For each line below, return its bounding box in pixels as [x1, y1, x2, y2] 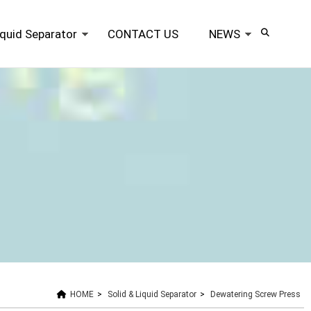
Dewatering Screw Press [210, 289, 301, 299]
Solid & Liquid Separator [108, 289, 196, 299]
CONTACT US [108, 27, 178, 41]
